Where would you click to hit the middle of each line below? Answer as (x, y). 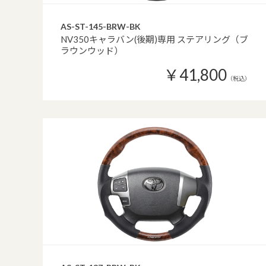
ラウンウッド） (92, 50)
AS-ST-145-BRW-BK (101, 26)
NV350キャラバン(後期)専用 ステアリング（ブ (154, 39)
